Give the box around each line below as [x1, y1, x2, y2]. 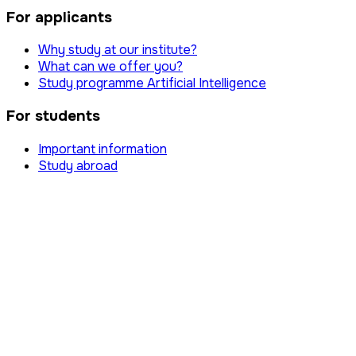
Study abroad [38, 157, 118, 174]
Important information [38, 140, 167, 157]
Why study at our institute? [38, 41, 197, 59]
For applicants [6, 7, 112, 27]
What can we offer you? [38, 58, 183, 75]
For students [6, 106, 100, 126]
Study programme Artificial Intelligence [38, 75, 266, 92]
